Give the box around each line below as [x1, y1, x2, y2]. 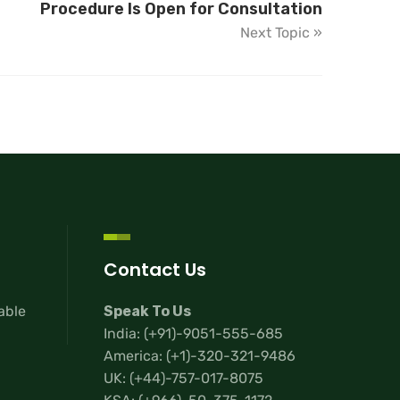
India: [104, 325, 144, 343]
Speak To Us [104, 303, 191, 321]
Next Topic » [240, 24, 322, 42]
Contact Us [104, 256, 206, 282]
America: [104, 347, 166, 365]
